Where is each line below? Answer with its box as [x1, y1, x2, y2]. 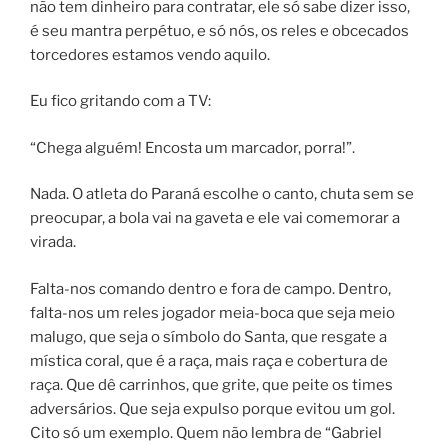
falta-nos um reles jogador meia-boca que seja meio [30, 303, 395, 322]
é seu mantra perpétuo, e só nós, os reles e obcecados [30, 21, 409, 40]
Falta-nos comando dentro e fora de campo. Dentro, [30, 279, 391, 298]
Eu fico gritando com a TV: [30, 92, 211, 111]
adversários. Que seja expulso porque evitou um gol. [30, 399, 395, 418]
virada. [30, 233, 76, 252]
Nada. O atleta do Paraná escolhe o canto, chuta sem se [30, 185, 414, 204]
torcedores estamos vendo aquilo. [30, 45, 270, 64]
